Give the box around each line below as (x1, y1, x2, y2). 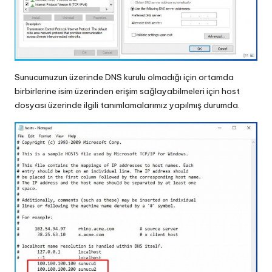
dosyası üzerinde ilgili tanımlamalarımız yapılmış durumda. (15, 99, 240, 110)
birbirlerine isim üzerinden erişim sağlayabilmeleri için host (15, 85, 240, 97)
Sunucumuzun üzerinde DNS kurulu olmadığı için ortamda (15, 71, 234, 83)
